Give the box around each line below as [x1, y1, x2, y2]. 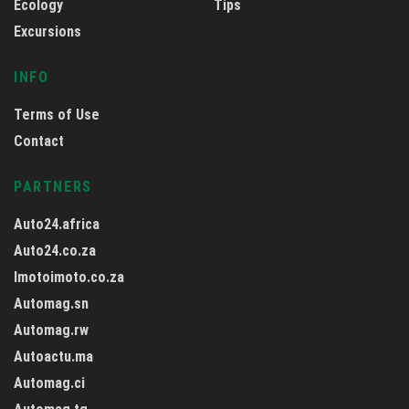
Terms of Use [14, 106, 100, 124]
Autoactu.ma [14, 348, 93, 366]
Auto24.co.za [14, 242, 96, 260]
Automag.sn [14, 295, 89, 313]
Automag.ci [14, 374, 85, 393]
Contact [14, 132, 64, 151]
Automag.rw [14, 321, 89, 340]
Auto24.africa [14, 215, 100, 234]
